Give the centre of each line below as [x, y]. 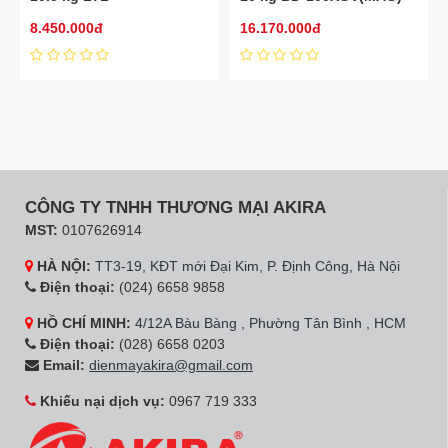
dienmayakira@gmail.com [171, 365]
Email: [62, 365]
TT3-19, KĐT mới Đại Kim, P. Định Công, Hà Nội [247, 266]
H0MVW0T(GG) [80, 13]
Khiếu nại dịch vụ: [100, 401]
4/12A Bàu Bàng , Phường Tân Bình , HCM [270, 323]
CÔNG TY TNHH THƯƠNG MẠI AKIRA [175, 208]
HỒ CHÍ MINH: [82, 323]
